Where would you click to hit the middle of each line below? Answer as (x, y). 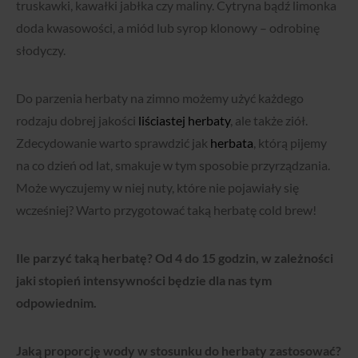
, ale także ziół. (269, 120)
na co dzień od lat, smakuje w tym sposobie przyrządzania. (173, 165)
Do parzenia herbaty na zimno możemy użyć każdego (160, 98)
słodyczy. (42, 50)
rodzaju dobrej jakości (77, 120)
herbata (232, 143)
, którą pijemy (290, 143)
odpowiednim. (58, 302)
